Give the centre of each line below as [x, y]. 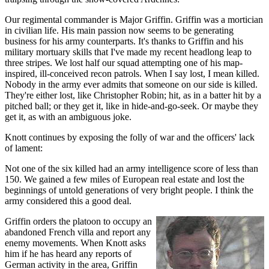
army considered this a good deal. [68, 201]
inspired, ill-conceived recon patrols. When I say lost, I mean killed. [132, 73]
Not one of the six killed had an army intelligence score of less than [131, 168]
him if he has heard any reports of [68, 253]
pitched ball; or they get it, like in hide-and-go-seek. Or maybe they [131, 106]
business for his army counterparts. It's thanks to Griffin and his [124, 41]
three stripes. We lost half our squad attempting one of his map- [124, 62]
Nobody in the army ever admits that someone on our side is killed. [131, 84]
